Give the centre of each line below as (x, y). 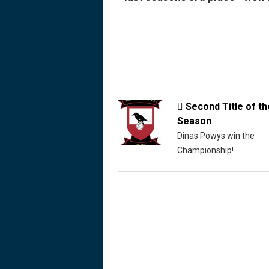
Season (195, 121)
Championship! (206, 150)
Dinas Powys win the (216, 136)
